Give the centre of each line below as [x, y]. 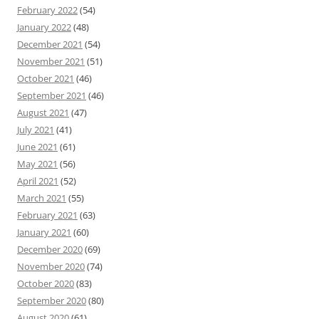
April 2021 [38, 181]
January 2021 [44, 232]
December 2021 [50, 45]
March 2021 [42, 198]
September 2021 [52, 96]
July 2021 [36, 130]
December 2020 [50, 250]
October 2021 [46, 79]
